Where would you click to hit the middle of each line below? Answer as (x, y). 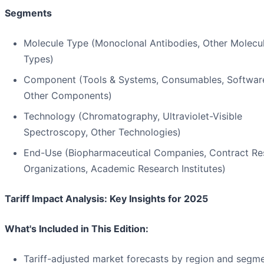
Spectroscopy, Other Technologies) (102, 132)
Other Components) (68, 96)
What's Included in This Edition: (77, 229)
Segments (28, 13)
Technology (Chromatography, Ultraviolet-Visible (133, 116)
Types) (39, 59)
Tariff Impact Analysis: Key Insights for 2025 (106, 199)
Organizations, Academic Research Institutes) (125, 169)
